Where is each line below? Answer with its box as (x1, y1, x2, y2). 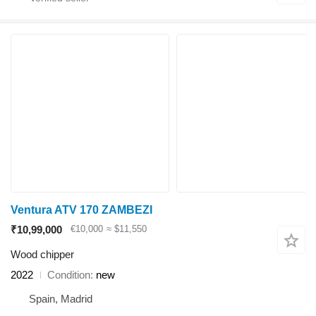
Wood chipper (11, 248, 74, 261)
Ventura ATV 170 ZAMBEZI (11, 204, 152, 217)
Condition (47, 269, 90, 281)
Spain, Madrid (29, 293, 92, 305)
